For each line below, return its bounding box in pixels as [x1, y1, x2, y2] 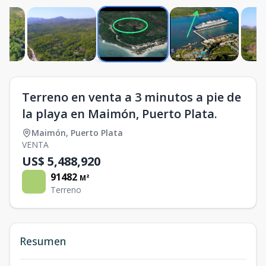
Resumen [20, 234, 66, 249]
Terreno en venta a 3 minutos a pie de [22, 89, 241, 106]
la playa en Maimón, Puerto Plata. [22, 106, 217, 122]
